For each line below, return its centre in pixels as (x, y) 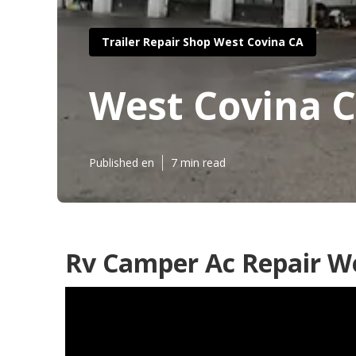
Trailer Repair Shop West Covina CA (203, 41)
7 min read (198, 163)
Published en (122, 163)
